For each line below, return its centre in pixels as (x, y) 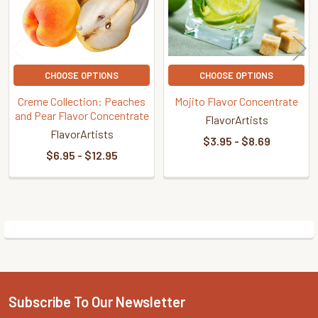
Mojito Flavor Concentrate (236, 101)
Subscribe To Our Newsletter (97, 301)
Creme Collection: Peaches (82, 101)
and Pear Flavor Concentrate (82, 115)
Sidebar (53, 250)
